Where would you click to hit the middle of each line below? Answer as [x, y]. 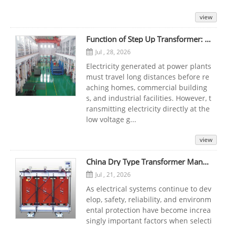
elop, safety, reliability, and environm [149, 199]
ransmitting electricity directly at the [148, 108]
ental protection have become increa [148, 210]
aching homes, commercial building [147, 87]
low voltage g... [111, 119]
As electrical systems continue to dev [149, 188]
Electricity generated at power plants [149, 66]
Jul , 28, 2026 [113, 52]
